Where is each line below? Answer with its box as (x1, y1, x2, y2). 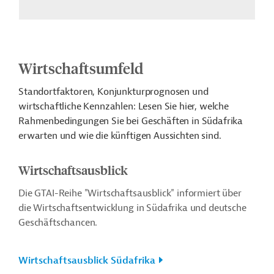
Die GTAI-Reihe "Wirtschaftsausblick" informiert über (18, 187, 242, 199)
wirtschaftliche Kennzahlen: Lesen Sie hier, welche (18, 100, 229, 113)
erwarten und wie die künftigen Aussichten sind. (18, 130, 221, 142)
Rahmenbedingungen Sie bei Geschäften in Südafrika (18, 115, 243, 127)
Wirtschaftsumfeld (18, 59, 143, 77)
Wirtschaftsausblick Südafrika (18, 254, 155, 267)
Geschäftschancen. (18, 217, 98, 229)
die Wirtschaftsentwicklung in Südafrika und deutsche (18, 202, 246, 214)
